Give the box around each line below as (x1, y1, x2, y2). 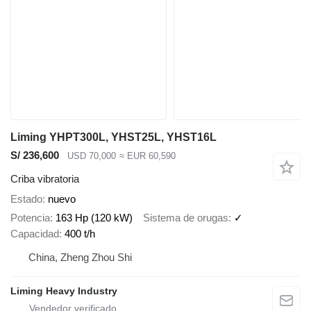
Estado (10, 193, 42, 205)
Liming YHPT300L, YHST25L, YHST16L (10, 131, 217, 143)
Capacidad (10, 227, 59, 239)
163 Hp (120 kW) (56, 211, 133, 224)
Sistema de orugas (143, 211, 228, 224)
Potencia (10, 211, 50, 224)
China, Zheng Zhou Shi (28, 251, 132, 263)
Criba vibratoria (10, 173, 79, 185)
